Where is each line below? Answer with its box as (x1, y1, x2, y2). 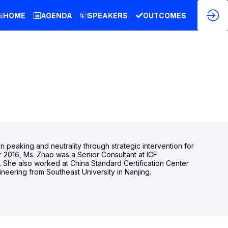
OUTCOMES (143, 11, 186, 20)
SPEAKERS (88, 11, 128, 20)
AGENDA (41, 11, 72, 20)
